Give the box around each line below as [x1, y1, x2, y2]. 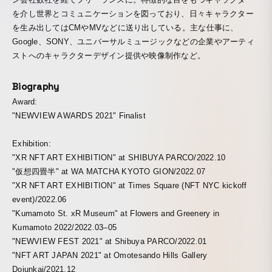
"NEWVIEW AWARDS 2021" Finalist [12, 111, 146, 120]
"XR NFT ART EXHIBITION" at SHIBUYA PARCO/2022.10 [12, 153, 226, 162]
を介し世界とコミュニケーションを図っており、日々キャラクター [12, 9, 254, 18]
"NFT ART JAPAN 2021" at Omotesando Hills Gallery [12, 251, 208, 260]
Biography [12, 81, 59, 92]
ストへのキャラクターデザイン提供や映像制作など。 [12, 51, 206, 60]
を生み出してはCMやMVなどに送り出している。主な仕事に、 [12, 23, 239, 32]
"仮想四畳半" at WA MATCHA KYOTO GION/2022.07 [12, 167, 206, 176]
